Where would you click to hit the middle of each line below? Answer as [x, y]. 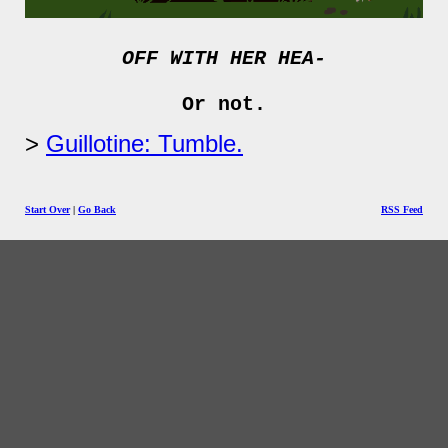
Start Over [47, 209]
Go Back [97, 209]
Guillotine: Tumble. [144, 143]
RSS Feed [402, 209]
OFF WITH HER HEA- [224, 58]
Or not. [224, 104]
